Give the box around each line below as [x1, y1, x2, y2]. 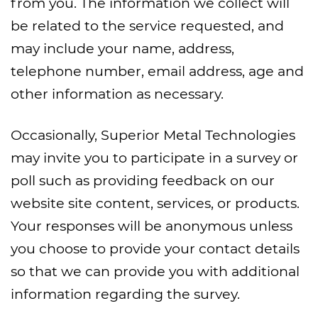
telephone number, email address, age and [11, 62, 304, 79]
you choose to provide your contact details [11, 240, 300, 257]
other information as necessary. [11, 85, 224, 102]
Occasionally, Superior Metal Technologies [11, 126, 295, 143]
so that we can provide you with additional [11, 263, 300, 280]
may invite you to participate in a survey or [11, 149, 298, 166]
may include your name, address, [11, 40, 234, 57]
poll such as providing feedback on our [11, 172, 275, 189]
